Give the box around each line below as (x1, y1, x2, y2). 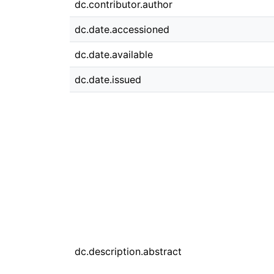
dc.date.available (75, 48, 153, 61)
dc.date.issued (75, 73, 141, 86)
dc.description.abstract (75, 245, 182, 257)
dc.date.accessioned (75, 23, 169, 35)
